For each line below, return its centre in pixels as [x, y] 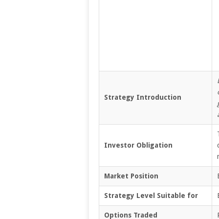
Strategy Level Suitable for [151, 195]
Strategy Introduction [143, 97]
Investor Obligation [138, 145]
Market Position [131, 176]
